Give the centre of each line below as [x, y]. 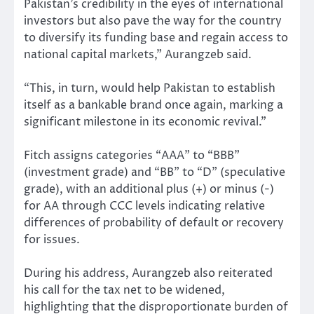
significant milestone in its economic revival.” [145, 122]
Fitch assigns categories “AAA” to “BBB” [132, 155]
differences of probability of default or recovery [154, 223]
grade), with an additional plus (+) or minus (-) [149, 189]
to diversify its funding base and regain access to [156, 37]
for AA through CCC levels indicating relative [144, 206]
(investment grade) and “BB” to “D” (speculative [155, 172]
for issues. [52, 239]
